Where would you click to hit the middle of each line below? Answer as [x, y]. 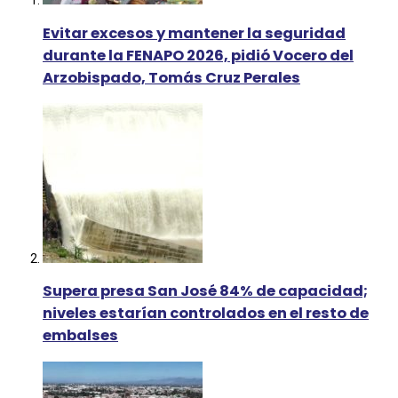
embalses [80, 336]
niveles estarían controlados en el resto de [206, 314]
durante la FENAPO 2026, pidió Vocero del [198, 55]
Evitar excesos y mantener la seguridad [194, 33]
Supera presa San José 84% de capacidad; [205, 291]
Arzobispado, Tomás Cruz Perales [171, 77]
